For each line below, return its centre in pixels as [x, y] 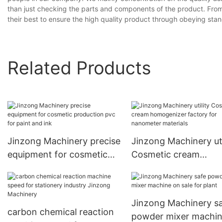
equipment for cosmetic [57, 155]
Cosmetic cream [165, 155]
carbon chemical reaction [61, 212]
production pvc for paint [59, 168]
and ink [23, 181]
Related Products [79, 68]
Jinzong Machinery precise [64, 141]
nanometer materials [174, 181]
